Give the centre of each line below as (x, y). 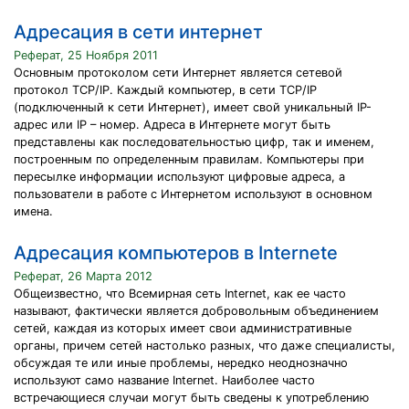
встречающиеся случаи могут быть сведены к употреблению (191, 398)
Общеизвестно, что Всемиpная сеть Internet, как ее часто (180, 294)
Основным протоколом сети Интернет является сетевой (178, 73)
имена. (33, 211)
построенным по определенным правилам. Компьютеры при (189, 159)
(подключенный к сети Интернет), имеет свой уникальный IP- (193, 107)
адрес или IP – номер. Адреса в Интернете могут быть (172, 125)
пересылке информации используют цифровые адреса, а (179, 177)
